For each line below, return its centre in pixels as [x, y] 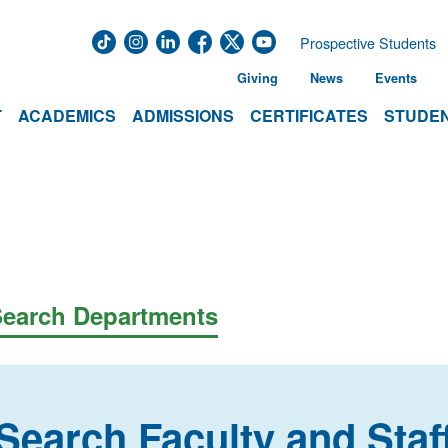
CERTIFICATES [309, 115]
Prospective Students [368, 42]
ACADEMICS [67, 115]
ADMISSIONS [183, 115]
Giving [257, 78]
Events [396, 78]
